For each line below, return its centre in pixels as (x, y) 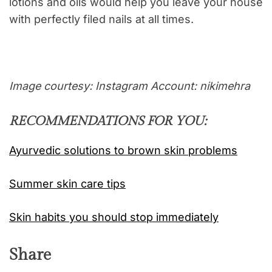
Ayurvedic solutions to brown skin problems (123, 151)
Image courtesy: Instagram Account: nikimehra (130, 86)
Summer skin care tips (67, 184)
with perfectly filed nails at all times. (101, 19)
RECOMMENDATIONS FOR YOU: (108, 121)
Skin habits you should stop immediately (114, 217)
